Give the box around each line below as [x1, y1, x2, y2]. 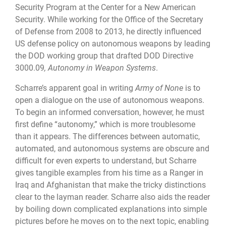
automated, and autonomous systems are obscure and [15, 143, 209, 153]
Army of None [135, 83, 183, 93]
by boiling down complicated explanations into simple [15, 204, 207, 214]
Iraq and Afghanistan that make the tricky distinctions [15, 180, 206, 190]
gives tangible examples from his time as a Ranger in [15, 167, 203, 178]
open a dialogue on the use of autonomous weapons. [15, 95, 204, 105]
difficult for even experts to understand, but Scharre [15, 155, 196, 165]
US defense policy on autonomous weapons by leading [15, 38, 210, 48]
